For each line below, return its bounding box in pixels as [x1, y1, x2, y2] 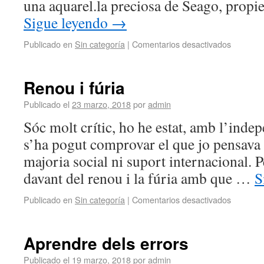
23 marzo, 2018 [72, 98, 131, 110]
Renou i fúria [24, 75, 125, 100]
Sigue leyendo [24, 12, 111, 32]
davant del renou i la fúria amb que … [24, 168, 255, 188]
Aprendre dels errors [24, 231, 189, 255]
